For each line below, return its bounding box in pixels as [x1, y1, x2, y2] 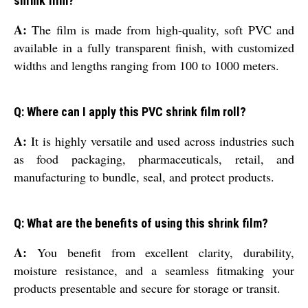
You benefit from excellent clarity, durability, [27, 244, 294, 261]
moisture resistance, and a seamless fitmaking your [14, 262, 294, 279]
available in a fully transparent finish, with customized [14, 39, 294, 56]
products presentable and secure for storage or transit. [14, 280, 280, 297]
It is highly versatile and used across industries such [27, 133, 294, 150]
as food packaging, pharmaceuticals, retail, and [14, 151, 294, 168]
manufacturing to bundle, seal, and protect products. [14, 168, 274, 186]
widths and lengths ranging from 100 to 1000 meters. [14, 57, 279, 74]
